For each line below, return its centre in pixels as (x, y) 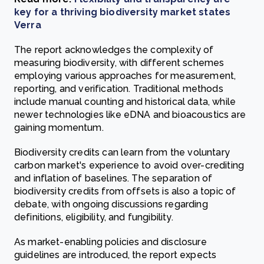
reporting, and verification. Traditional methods (119, 89)
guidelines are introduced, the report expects (115, 255)
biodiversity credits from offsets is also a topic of (125, 191)
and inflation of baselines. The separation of (113, 178)
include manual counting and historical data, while (125, 102)
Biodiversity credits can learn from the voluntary (122, 152)
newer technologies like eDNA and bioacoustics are (130, 115)
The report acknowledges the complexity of (114, 50)
